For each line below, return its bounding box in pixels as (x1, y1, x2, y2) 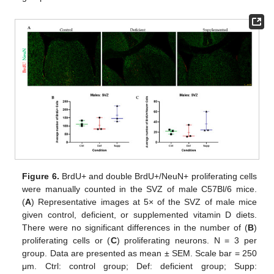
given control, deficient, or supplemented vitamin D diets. (22, 209, 257, 220)
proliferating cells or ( (22, 235, 111, 245)
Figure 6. (22, 171, 59, 181)
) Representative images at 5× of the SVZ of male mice (31, 196, 257, 207)
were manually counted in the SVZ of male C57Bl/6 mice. (22, 183, 257, 194)
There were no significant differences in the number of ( (22, 222, 248, 232)
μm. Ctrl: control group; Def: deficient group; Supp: (22, 261, 257, 271)
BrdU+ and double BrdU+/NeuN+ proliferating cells (59, 171, 257, 181)
